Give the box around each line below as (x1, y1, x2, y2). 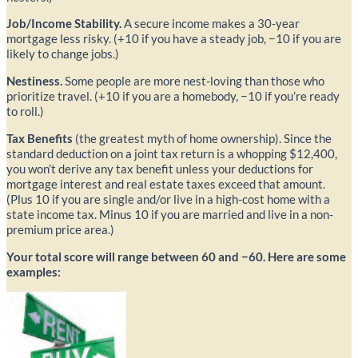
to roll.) (6, 104, 44, 119)
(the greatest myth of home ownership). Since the (73, 131, 332, 146)
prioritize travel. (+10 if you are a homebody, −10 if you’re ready (6, 89, 340, 104)
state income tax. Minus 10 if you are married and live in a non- (6, 207, 333, 222)
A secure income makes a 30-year (121, 16, 300, 31)
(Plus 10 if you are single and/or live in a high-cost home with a (6, 192, 330, 207)
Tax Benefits (6, 131, 73, 146)
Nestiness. (6, 74, 62, 89)
